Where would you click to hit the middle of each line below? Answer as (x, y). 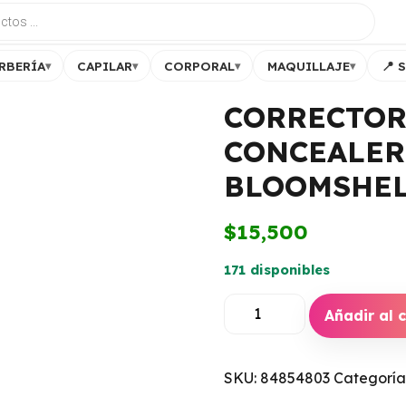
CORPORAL (200, 65)
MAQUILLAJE (308, 65)
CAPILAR (105, 65)
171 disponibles (276, 270)
